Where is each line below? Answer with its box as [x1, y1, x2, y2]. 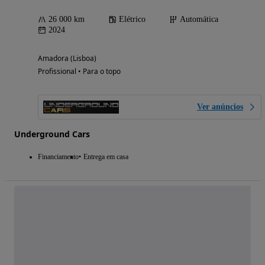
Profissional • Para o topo [38, 66, 121, 77]
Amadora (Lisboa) [38, 53, 96, 64]
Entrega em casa [83, 153, 128, 161]
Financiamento [38, 153, 79, 161]
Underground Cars [14, 128, 90, 140]
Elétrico [119, 15, 146, 24]
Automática [180, 15, 218, 24]
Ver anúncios [197, 102, 243, 112]
